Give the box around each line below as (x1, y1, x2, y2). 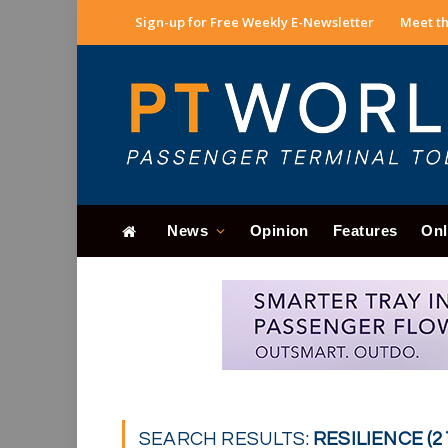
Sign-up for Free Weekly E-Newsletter (135, 13, 374, 31)
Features (332, 222, 398, 239)
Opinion (249, 222, 309, 239)
